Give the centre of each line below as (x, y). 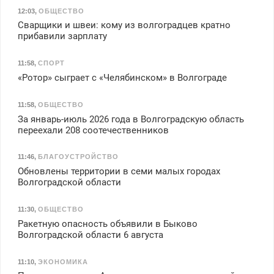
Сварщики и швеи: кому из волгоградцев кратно (124, 25)
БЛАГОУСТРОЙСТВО (78, 157)
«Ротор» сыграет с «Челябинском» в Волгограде (122, 78)
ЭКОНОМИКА (63, 261)
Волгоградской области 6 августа (90, 235)
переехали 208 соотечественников (93, 130)
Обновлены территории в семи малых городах (119, 172)
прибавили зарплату (62, 36)
